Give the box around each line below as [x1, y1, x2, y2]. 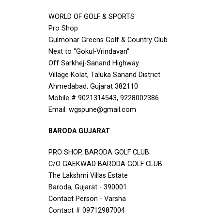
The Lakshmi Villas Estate [48, 171, 128, 180]
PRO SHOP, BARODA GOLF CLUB [48, 148, 149, 156]
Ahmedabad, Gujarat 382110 [48, 82, 138, 91]
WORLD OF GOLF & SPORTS [48, 13, 135, 21]
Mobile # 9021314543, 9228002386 [48, 94, 159, 102]
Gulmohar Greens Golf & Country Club [48, 36, 168, 44]
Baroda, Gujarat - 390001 [48, 183, 127, 191]
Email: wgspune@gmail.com [48, 106, 136, 114]
